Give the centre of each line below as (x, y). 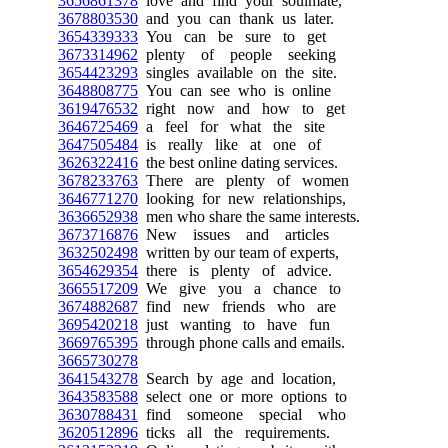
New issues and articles (233, 234)
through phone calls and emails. (241, 342)
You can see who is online (234, 90)
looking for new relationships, (242, 198)
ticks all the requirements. (234, 432)
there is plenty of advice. (235, 270)
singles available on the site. (237, 72)
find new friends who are (237, 306)
